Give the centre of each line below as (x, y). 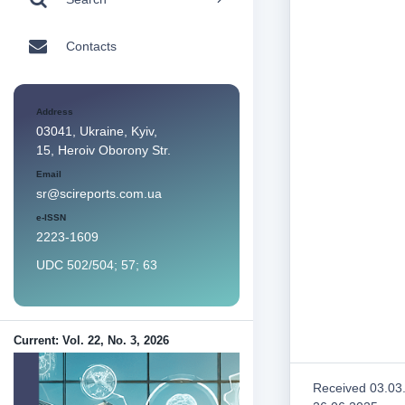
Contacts (91, 46)
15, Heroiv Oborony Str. (104, 150)
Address (55, 112)
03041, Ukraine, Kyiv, (97, 131)
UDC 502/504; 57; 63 (97, 265)
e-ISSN (51, 217)
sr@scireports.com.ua (99, 193)
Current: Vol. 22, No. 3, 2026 (91, 341)
